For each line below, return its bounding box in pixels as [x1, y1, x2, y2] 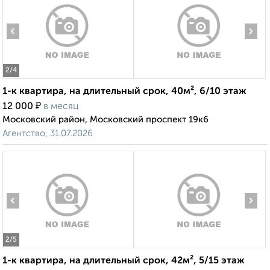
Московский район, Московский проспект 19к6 [2, 115, 209, 125]
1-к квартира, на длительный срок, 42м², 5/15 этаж [2, 256, 245, 266]
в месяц [43, 102, 79, 112]
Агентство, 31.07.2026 [2, 129, 93, 139]
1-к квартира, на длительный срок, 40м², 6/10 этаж [2, 87, 246, 97]
